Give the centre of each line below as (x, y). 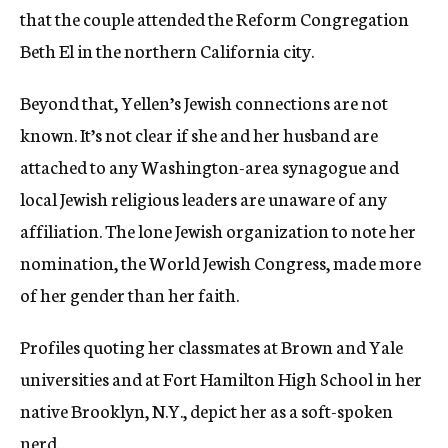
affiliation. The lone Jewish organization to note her (218, 230)
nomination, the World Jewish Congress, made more (220, 262)
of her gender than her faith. (129, 294)
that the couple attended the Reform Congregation (214, 18)
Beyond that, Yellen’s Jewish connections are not (204, 102)
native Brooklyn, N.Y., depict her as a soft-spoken (206, 410)
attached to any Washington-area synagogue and (209, 166)
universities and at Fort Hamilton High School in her (221, 378)
